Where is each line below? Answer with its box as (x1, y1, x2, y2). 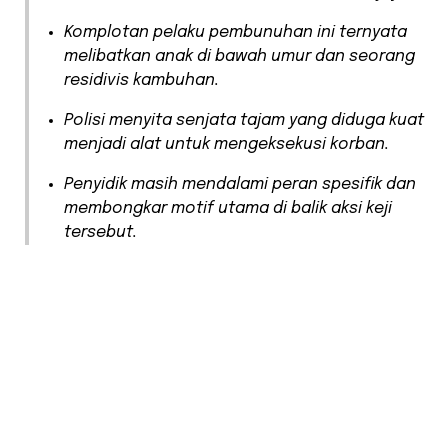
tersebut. (64, 224, 137, 242)
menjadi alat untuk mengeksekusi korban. (64, 136, 389, 154)
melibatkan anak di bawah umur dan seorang (64, 48, 415, 66)
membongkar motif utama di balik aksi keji (64, 200, 392, 218)
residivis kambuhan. (64, 72, 219, 90)
